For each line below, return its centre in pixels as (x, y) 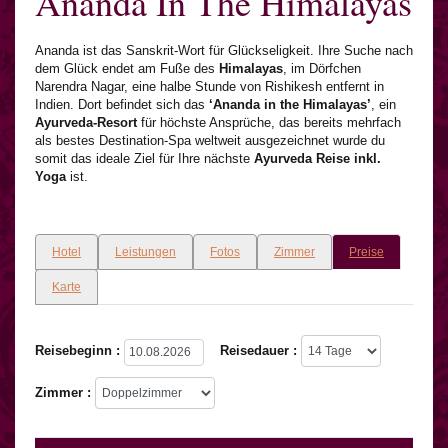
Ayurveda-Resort (86, 123)
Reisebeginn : (77, 351)
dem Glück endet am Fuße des (127, 69)
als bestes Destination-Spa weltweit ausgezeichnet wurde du (210, 141)
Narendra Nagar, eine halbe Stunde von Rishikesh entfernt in (209, 87)
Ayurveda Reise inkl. (317, 159)
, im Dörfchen (322, 69)
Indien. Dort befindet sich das (122, 105)
